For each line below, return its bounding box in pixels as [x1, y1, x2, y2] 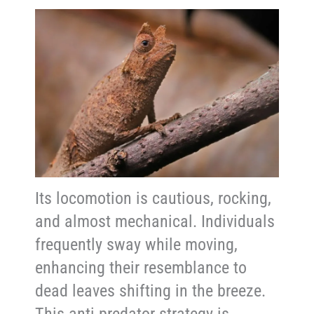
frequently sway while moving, [35, 234, 238, 254]
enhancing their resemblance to [35, 257, 247, 278]
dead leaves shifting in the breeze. [35, 280, 266, 301]
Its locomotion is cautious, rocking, [35, 188, 272, 208]
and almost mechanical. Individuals [35, 211, 275, 231]
